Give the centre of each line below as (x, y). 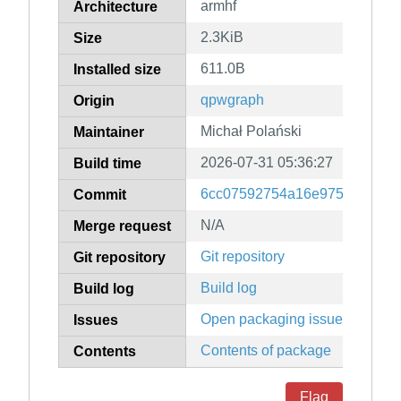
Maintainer (109, 132)
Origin (94, 101)
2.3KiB (222, 38)
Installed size (117, 70)
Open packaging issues (275, 320)
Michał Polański (251, 132)
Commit (100, 195)
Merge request (122, 226)
